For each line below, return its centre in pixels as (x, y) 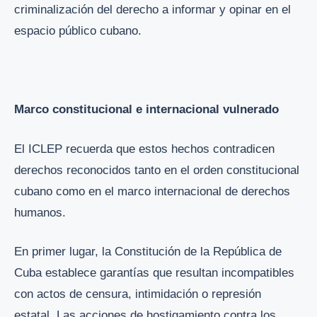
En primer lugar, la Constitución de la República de (148, 252)
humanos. (40, 212)
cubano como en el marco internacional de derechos (152, 191)
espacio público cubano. (78, 31)
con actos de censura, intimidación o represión (138, 294)
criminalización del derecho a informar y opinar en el (152, 10)
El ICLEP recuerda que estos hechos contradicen (144, 149)
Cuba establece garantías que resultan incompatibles (154, 273)
